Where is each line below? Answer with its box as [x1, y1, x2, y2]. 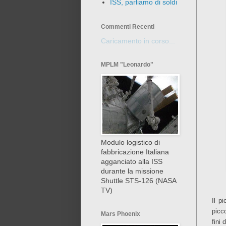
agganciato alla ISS [101, 157, 162, 165]
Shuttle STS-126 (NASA [101, 176, 176, 185]
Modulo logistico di [101, 138, 160, 146]
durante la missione [101, 166, 163, 175]
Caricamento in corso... [101, 36, 175, 45]
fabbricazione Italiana [101, 147, 169, 156]
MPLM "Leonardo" [101, 61, 153, 68]
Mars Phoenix [101, 210, 140, 217]
